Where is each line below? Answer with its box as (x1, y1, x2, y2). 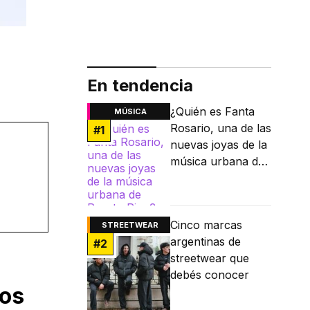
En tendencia (87, 75, 193, 96)
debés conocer (170, 268, 249, 282)
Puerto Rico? (170, 171, 239, 185)
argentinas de (170, 235, 241, 249)
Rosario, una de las (170, 121, 271, 136)
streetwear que (170, 251, 249, 266)
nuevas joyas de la (170, 138, 267, 152)
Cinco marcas (170, 218, 242, 232)
